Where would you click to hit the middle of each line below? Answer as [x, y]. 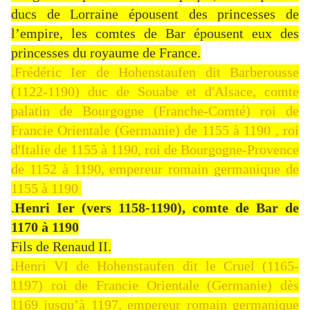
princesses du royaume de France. [106, 53]
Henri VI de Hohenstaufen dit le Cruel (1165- [157, 266]
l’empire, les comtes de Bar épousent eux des [155, 34]
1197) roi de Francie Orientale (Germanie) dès [155, 285]
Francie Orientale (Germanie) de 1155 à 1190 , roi [155, 130]
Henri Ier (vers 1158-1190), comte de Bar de [157, 208]
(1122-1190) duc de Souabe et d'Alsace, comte [155, 92]
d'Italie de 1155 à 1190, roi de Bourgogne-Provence [155, 150]
